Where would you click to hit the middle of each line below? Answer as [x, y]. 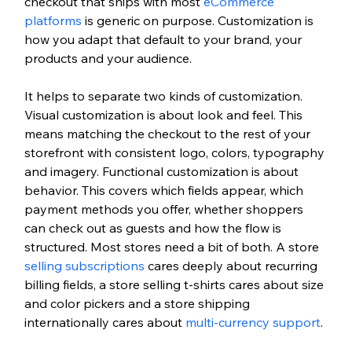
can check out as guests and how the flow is [154, 228]
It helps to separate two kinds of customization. [165, 96]
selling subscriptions [84, 266]
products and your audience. [108, 59]
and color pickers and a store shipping [138, 304]
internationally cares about [104, 323]
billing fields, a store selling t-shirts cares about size [175, 285]
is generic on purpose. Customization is [199, 21]
